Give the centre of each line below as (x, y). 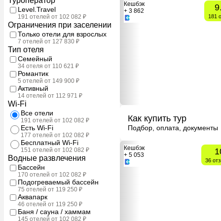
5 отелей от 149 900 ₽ (49, 81)
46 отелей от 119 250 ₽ (50, 204)
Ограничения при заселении (60, 25)
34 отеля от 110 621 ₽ (48, 66)
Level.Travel (37, 9)
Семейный (35, 58)
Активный (33, 88)
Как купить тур (157, 119)
